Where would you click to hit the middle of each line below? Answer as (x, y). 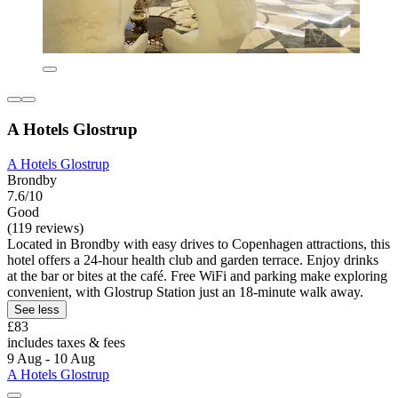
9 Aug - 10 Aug (51, 358)
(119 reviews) (45, 227)
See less (37, 309)
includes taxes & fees (66, 342)
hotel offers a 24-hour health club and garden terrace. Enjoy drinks (193, 259)
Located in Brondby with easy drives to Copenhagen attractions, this (199, 243)
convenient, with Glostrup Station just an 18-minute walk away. (185, 291)
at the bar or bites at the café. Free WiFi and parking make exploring (197, 275)
